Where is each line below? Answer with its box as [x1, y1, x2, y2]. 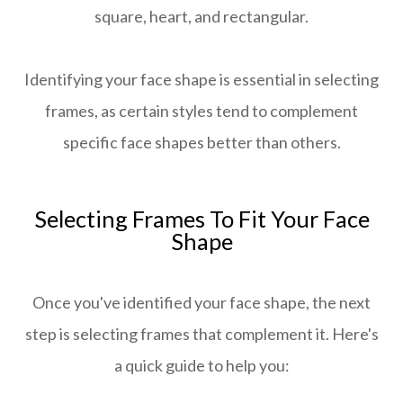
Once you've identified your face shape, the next [32, 292, 371, 313]
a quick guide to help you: [113, 355, 290, 376]
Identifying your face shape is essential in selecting [24, 69, 379, 90]
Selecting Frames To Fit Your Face [33, 205, 370, 233]
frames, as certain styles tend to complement [45, 101, 358, 121]
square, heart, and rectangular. [94, 6, 309, 27]
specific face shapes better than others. [62, 132, 341, 153]
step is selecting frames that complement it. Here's [24, 324, 379, 345]
